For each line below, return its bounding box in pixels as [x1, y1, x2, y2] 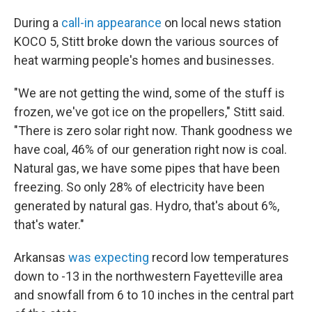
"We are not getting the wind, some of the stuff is [14, 85, 285, 100]
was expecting [68, 249, 149, 265]
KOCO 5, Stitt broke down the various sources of [14, 33, 279, 49]
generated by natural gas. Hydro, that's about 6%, [14, 198, 279, 213]
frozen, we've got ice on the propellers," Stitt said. [14, 104, 285, 119]
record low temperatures [149, 249, 289, 265]
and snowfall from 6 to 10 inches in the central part [14, 287, 294, 302]
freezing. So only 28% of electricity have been [14, 179, 265, 194]
